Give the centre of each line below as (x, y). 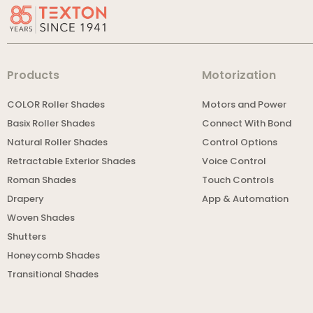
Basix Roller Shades (51, 123)
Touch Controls (238, 180)
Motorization (239, 75)
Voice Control (234, 161)
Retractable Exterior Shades (71, 161)
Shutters (27, 236)
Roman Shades (42, 180)
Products (33, 75)
